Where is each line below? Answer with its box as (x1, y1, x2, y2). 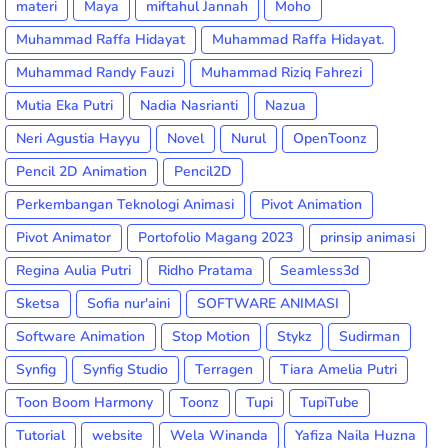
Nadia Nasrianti (140, 96, 238, 116)
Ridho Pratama (158, 261, 253, 281)
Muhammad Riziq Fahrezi (201, 63, 362, 83)
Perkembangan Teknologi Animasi (16, 195, 234, 215)
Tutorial (16, 426, 65, 446)
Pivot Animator (16, 228, 111, 248)
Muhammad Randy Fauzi (16, 63, 174, 83)
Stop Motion (172, 327, 250, 347)
